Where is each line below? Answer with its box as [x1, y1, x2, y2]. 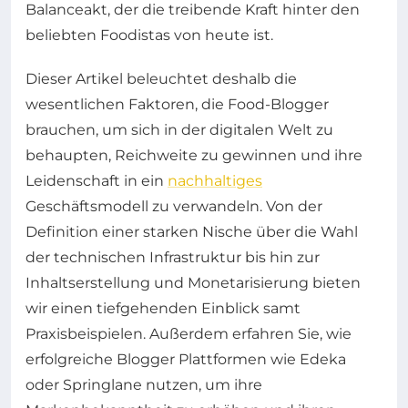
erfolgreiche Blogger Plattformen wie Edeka [25, 351, 346, 368]
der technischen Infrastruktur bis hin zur [25, 249, 320, 266]
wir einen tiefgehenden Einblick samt [25, 300, 301, 317]
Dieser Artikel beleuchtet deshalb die [25, 70, 297, 87]
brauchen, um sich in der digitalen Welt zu [25, 121, 333, 138]
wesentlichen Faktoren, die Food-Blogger [25, 96, 329, 113]
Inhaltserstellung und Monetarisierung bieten [25, 274, 361, 291]
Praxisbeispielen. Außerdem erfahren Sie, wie [25, 325, 352, 342]
